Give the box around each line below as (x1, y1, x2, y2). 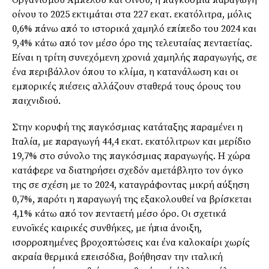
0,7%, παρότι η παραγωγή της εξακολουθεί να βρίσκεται (12, 193, 252, 206)
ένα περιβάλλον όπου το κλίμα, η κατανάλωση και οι (12, 66, 238, 79)
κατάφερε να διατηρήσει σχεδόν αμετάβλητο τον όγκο (12, 165, 243, 177)
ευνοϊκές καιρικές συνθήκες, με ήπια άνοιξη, (12, 222, 202, 235)
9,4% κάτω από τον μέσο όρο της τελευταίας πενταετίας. (12, 37, 252, 50)
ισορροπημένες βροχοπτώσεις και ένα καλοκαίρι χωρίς (12, 237, 250, 249)
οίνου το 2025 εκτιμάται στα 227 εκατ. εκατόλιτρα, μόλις (12, 8, 252, 21)
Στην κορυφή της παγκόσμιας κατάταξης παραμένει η (12, 121, 243, 134)
